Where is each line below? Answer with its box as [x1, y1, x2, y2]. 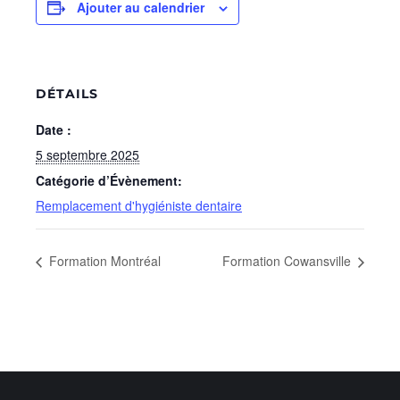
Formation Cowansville [222, 252, 354, 271]
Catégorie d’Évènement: [36, 171, 182, 189]
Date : [36, 121, 71, 138]
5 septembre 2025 [36, 146, 139, 163]
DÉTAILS [36, 86, 98, 102]
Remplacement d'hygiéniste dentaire [36, 196, 242, 214]
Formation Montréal [46, 252, 161, 271]
